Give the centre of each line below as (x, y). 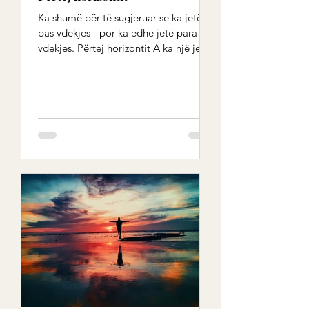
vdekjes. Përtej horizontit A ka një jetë (124, 48)
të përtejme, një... (78, 63)
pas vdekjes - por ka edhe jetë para (118, 33)
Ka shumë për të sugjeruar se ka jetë (120, 18)
